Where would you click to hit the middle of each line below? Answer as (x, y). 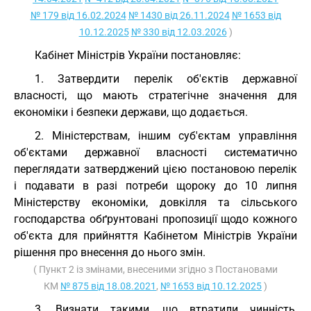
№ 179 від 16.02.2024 (78, 15)
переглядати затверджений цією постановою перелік (155, 169)
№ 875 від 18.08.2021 (108, 286)
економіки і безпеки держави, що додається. (131, 112)
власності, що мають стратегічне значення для (155, 95)
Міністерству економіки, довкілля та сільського (155, 202)
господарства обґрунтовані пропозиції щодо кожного (155, 219)
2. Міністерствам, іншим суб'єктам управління (166, 136)
